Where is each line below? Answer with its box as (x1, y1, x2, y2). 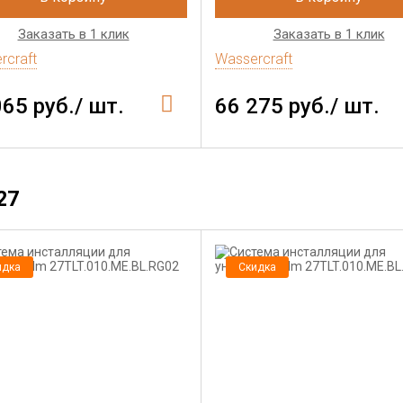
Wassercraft (215, 50, 292, 67)
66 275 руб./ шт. (215, 94, 380, 119)
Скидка (238, 261, 276, 273)
